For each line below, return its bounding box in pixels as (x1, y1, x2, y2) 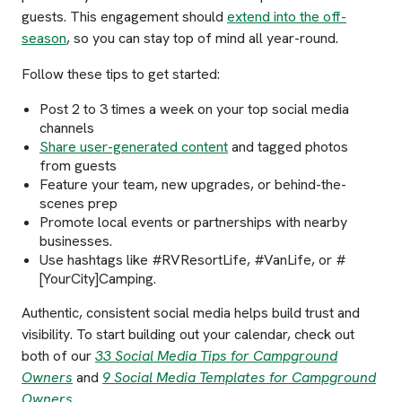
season (22, 29, 66, 48)
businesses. (39, 232, 112, 251)
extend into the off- (227, 7, 346, 27)
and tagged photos (228, 137, 348, 157)
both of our (22, 346, 92, 366)
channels (39, 118, 94, 138)
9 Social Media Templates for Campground (102, 368, 376, 388)
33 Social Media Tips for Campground (95, 346, 337, 366)
